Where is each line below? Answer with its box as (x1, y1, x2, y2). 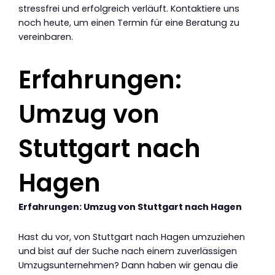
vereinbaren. (18, 31, 73, 44)
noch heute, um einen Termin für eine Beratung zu (18, 17, 239, 29)
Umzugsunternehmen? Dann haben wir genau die (18, 258, 238, 271)
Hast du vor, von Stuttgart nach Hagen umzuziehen (18, 230, 245, 243)
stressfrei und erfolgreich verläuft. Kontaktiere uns (18, 2, 239, 15)
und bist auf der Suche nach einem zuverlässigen (18, 244, 237, 257)
